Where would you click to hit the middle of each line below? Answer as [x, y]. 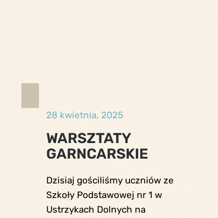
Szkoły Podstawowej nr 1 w [104, 195]
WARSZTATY [88, 138]
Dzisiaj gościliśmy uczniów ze [110, 181]
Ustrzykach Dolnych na [96, 210]
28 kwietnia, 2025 [84, 115]
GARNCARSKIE [97, 154]
